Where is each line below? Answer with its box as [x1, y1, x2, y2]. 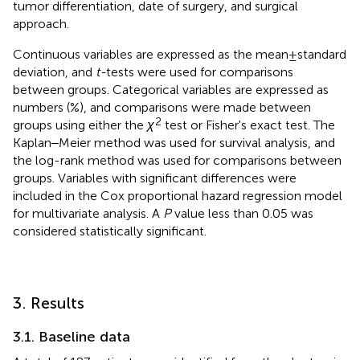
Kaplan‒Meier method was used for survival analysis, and [13, 134, 335, 150]
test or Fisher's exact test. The [162, 117, 335, 133]
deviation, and [13, 63, 96, 80]
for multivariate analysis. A [13, 205, 163, 221]
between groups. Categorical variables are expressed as [13, 81, 329, 97]
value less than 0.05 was [171, 205, 313, 221]
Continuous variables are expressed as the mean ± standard [13, 46, 346, 62]
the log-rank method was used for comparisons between [13, 152, 342, 168]
